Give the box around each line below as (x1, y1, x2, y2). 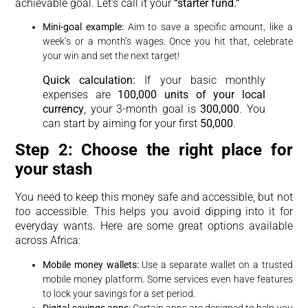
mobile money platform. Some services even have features (43, 273, 293, 285)
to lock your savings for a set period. (43, 287, 196, 299)
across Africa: (15, 234, 81, 247)
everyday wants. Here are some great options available (15, 219, 293, 233)
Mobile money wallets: (43, 258, 139, 270)
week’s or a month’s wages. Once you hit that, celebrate (43, 35, 293, 47)
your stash (15, 159, 93, 179)
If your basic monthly (135, 73, 265, 87)
